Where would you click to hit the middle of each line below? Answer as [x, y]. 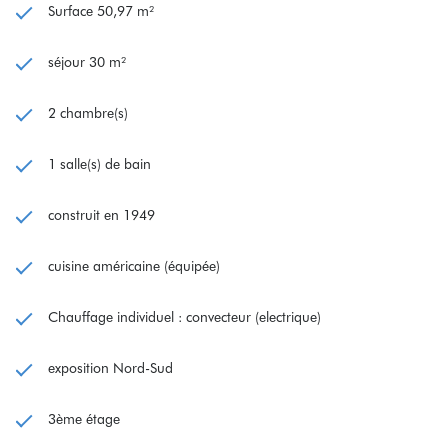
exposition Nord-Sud [110, 367]
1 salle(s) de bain [99, 163]
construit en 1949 [101, 214]
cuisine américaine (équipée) [134, 265]
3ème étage [84, 418]
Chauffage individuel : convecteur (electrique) [184, 316]
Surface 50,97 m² [101, 10]
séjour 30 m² [87, 61]
